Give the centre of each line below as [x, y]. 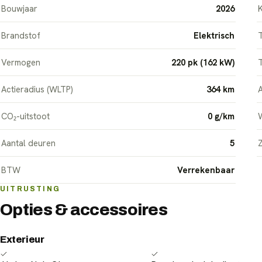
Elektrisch [214, 36]
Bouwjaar [19, 9]
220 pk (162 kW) [203, 63]
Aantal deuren [28, 143]
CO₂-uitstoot [25, 116]
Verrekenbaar [206, 170]
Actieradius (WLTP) [37, 89]
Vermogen [21, 63]
